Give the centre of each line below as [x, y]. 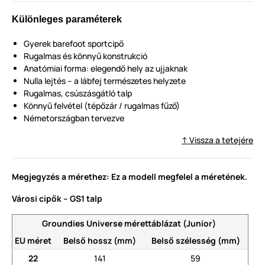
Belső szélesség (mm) [195, 241]
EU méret [33, 241]
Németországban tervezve [74, 118]
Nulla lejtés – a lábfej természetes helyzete [105, 81]
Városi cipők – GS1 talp [57, 199]
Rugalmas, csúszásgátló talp [78, 93]
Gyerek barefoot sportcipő [74, 44]
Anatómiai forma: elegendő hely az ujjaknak [106, 69]
